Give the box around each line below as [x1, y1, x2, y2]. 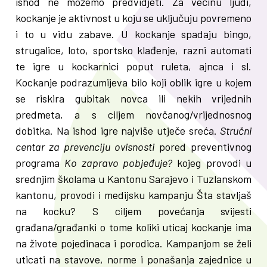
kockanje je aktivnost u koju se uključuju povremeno [15, 11, 252, 25]
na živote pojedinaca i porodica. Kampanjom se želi [15, 237, 252, 250]
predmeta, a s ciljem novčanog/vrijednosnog [15, 108, 252, 122]
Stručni [217, 124, 252, 138]
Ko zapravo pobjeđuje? [64, 156, 172, 170]
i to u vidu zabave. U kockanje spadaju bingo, [15, 27, 252, 41]
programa [15, 156, 65, 170]
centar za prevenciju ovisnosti [15, 140, 155, 154]
